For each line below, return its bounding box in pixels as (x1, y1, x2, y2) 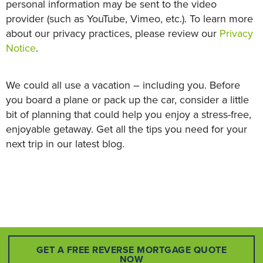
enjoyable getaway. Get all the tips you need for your (6, 123, 247, 136)
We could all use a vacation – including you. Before (6, 79, 240, 92)
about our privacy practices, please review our (6, 27, 220, 40)
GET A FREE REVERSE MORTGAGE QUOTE (36, 244, 227, 256)
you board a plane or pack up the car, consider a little (6, 93, 249, 106)
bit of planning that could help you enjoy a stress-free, (6, 108, 251, 121)
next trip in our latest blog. (6, 137, 124, 150)
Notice (6, 42, 36, 55)
